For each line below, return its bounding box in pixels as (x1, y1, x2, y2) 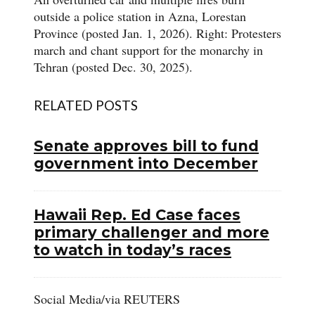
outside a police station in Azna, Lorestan (34, 7, 246, 25)
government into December (34, 154, 258, 172)
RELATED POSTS (34, 96, 138, 113)
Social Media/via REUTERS (34, 290, 180, 307)
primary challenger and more (34, 223, 269, 241)
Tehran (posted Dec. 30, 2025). (34, 58, 193, 75)
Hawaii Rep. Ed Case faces (34, 205, 240, 224)
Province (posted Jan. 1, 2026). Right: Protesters (34, 24, 281, 41)
